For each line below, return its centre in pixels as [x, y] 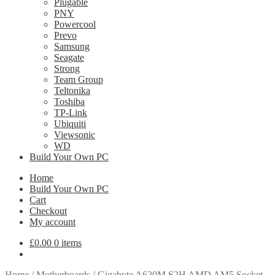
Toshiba [69, 102]
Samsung [72, 46]
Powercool [75, 24]
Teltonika [72, 91]
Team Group [79, 79]
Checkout [48, 211]
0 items [68, 243]
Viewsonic [75, 135]
